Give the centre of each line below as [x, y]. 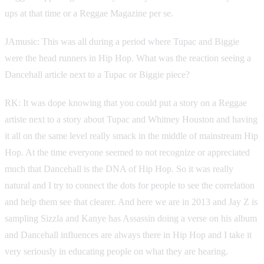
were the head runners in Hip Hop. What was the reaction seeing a [128, 58]
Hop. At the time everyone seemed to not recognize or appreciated [127, 152]
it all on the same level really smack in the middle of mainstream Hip [131, 136]
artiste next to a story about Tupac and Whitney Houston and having [131, 119]
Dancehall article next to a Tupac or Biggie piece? [97, 74]
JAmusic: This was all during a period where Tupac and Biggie [122, 41]
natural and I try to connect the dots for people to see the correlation [130, 185]
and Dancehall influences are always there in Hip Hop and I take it [128, 235]
